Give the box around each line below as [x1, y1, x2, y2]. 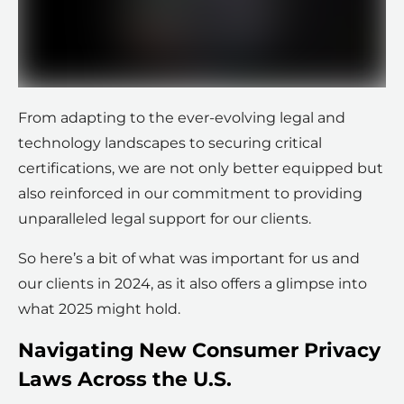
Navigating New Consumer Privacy [18, 338, 381, 363]
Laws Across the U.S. [18, 367, 232, 392]
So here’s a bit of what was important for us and [18, 250, 360, 268]
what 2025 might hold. [18, 300, 180, 318]
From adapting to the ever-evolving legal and [18, 109, 345, 127]
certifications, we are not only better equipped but [18, 160, 383, 178]
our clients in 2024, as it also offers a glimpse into [18, 275, 367, 293]
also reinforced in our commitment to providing [18, 185, 363, 203]
